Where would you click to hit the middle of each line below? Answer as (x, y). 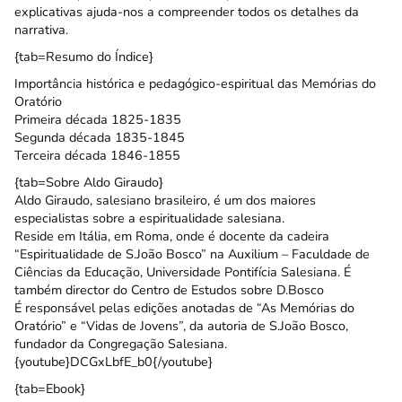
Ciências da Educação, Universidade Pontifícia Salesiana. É (183, 272)
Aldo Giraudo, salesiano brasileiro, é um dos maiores (165, 201)
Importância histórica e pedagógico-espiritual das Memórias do (195, 84)
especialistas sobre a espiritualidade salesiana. (149, 218)
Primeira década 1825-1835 (98, 120)
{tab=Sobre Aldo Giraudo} (89, 183)
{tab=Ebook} (50, 389)
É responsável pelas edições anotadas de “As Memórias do (184, 308)
